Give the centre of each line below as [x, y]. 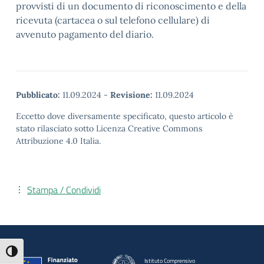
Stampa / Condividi [64, 190]
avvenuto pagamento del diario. [85, 34]
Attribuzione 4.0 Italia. [58, 141]
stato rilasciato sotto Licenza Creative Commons [109, 128]
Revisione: [131, 95]
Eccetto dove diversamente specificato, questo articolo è [125, 116]
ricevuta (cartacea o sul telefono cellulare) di [113, 20]
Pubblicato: [38, 95]
